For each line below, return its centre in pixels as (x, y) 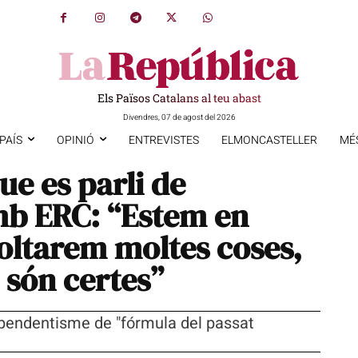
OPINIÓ (75, 140)
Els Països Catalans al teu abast (179, 97)
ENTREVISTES (163, 140)
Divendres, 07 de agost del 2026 (179, 117)
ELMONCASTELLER (269, 140)
